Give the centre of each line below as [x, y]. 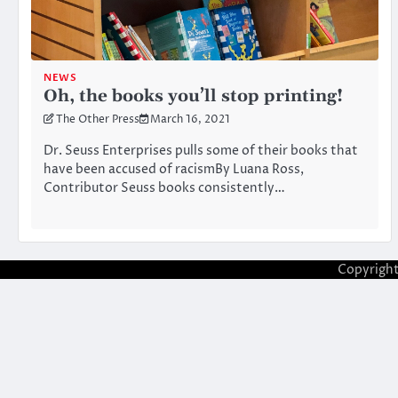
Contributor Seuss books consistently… [164, 188]
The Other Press [98, 120]
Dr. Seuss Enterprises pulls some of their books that [201, 151]
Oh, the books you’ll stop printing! [193, 97]
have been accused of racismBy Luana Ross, [174, 169]
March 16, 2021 [190, 120]
